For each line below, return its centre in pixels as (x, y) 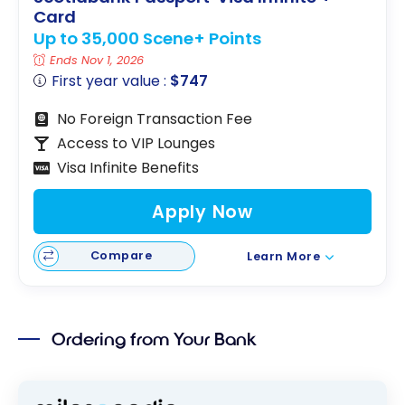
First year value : (111, 81)
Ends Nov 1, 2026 (97, 61)
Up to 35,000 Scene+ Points (147, 39)
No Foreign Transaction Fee (154, 119)
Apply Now (202, 212)
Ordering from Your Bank (155, 339)
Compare (121, 256)
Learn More (284, 256)
